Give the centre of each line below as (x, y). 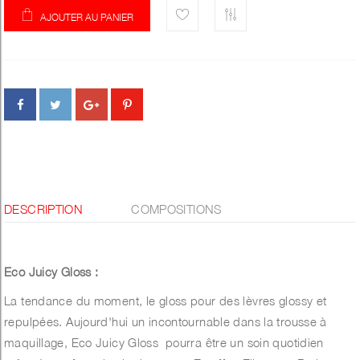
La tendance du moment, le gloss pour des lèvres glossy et (166, 301)
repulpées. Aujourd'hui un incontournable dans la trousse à (166, 322)
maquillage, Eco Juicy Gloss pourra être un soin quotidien (164, 343)
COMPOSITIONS (176, 209)
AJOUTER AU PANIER (87, 18)
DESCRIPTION (44, 209)
